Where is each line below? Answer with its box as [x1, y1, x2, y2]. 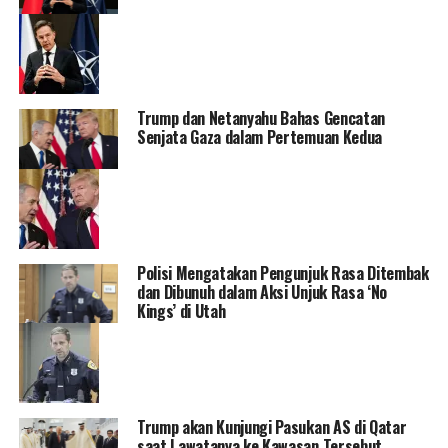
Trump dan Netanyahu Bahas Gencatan [136, 105, 385, 130]
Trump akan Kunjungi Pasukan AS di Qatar [136, 415, 407, 440]
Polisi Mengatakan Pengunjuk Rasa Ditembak [136, 260, 429, 285]
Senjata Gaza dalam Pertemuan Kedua [136, 124, 382, 149]
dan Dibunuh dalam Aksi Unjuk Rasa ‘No [136, 279, 388, 304]
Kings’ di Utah [136, 298, 226, 323]
